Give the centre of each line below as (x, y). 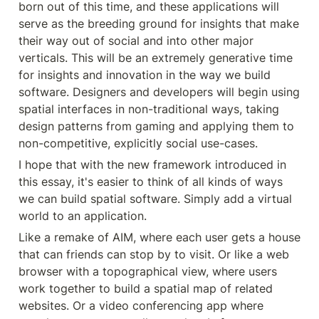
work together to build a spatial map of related (146, 288)
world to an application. (83, 215)
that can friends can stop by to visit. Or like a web (154, 254)
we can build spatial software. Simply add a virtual (155, 198)
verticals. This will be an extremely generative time (156, 57)
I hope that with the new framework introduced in (152, 164)
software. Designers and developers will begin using (159, 91)
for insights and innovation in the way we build (145, 74)
